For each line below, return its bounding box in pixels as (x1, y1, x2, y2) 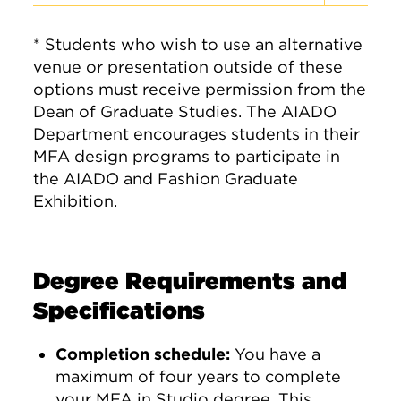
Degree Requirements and (33, 267, 348, 294)
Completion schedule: (55, 345, 235, 363)
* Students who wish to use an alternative (33, 35, 363, 54)
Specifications (33, 296, 206, 324)
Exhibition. (33, 192, 118, 210)
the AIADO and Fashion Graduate (33, 169, 299, 188)
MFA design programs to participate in (33, 147, 341, 166)
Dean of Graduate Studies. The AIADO (33, 102, 337, 121)
